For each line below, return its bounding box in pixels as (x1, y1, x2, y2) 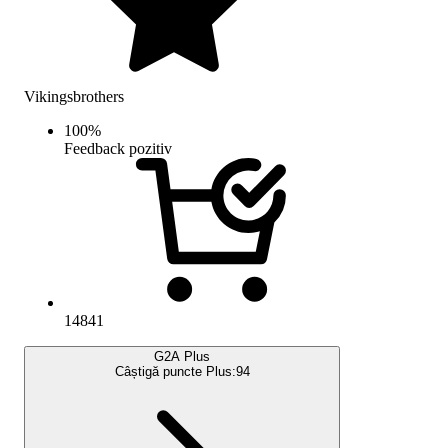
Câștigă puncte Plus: (114, 363, 236, 379)
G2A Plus (154, 348, 210, 364)
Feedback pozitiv (64, 139, 172, 157)
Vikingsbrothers (24, 87, 124, 105)
